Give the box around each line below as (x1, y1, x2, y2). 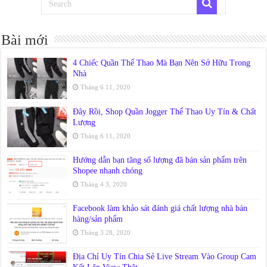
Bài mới (1, 32, 49, 48)
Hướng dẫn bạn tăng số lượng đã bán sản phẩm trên (73, 155, 247, 164)
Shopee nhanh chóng (73, 166, 143, 175)
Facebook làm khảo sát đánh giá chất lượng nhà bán (73, 203, 248, 213)
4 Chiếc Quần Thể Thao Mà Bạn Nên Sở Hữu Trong (73, 58, 251, 68)
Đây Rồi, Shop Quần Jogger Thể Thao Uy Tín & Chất (73, 107, 257, 116)
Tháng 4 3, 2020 (80, 180, 128, 188)
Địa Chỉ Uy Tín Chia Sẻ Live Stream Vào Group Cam (73, 252, 257, 262)
